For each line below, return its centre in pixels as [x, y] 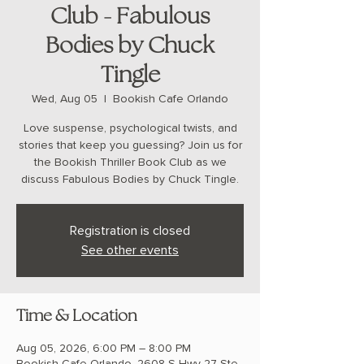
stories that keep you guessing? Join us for [130, 145]
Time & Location [77, 317]
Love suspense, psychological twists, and [130, 128]
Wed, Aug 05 [65, 99]
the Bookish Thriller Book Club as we [130, 162]
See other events [130, 251]
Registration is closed [130, 231]
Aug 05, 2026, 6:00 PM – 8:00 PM [104, 349]
